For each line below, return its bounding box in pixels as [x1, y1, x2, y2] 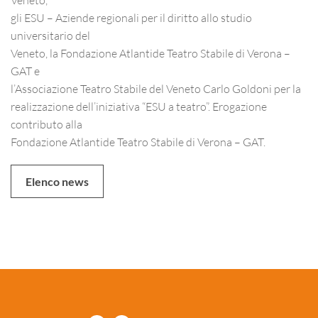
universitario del [11, 28, 90, 42]
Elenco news [26, 175, 89, 188]
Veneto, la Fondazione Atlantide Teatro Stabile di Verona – [11, 46, 290, 60]
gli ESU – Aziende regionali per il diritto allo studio [11, 11, 252, 24]
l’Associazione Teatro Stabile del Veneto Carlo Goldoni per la [11, 82, 301, 95]
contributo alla [11, 117, 82, 131]
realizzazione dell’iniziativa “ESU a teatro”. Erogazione [11, 99, 267, 113]
